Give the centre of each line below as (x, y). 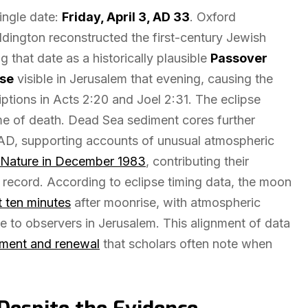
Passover (239, 58)
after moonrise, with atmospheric (166, 202)
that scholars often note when (186, 244)
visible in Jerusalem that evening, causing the (143, 79)
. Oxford (213, 17)
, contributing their (197, 161)
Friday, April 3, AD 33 (126, 17)
